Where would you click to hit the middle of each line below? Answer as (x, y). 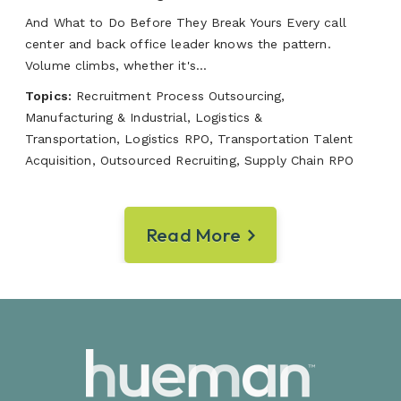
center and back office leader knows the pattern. (178, 43)
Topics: (48, 95)
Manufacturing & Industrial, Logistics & (144, 117)
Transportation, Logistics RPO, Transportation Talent (189, 138)
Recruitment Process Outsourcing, (178, 95)
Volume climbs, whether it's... (116, 65)
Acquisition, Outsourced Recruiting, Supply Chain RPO (190, 160)
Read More (193, 234)
